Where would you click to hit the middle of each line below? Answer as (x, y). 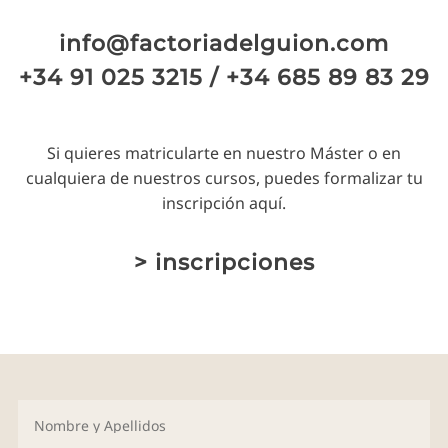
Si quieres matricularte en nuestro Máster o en (224, 153)
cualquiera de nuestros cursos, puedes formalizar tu (224, 178)
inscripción (205, 203)
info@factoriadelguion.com (224, 44)
